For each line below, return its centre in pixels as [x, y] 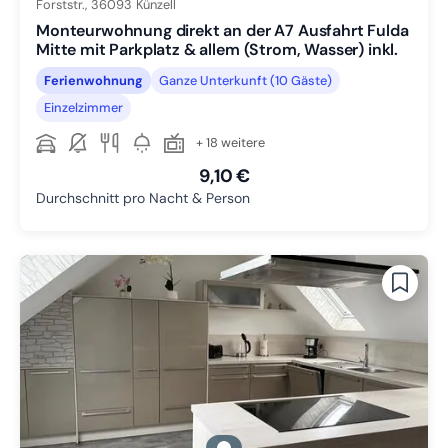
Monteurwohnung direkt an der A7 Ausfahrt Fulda [222, 31]
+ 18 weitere [230, 142]
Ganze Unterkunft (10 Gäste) [245, 80]
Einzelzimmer [83, 107]
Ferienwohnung [93, 80]
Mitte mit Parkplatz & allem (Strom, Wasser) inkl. [217, 50]
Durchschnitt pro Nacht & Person [143, 197]
